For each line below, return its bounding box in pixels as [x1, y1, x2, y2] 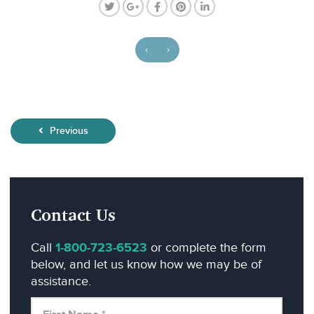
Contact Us [31, 204, 116, 225]
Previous [46, 125, 88, 137]
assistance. [31, 274, 91, 289]
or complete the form [147, 240, 266, 255]
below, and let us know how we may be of [31, 257, 261, 272]
